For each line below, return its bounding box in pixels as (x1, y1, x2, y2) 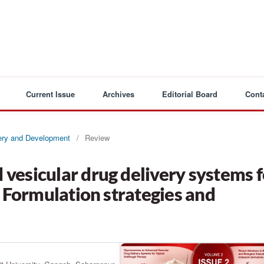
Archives (103, 88, 135, 100)
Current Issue (26, 88, 75, 100)
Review (85, 131, 110, 143)
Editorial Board (162, 88, 218, 100)
